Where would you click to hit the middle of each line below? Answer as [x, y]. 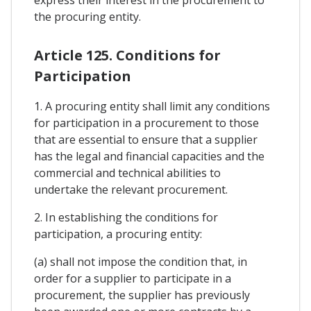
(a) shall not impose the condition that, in [141, 262]
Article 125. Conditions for [127, 56]
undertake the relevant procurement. [131, 190]
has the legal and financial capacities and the [149, 157]
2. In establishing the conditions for [126, 218]
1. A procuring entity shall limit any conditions [152, 107]
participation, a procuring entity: [118, 234]
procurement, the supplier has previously [142, 295]
